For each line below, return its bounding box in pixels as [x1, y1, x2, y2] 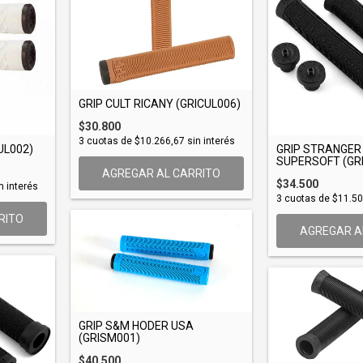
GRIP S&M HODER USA [79, 318, 194, 332]
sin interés [185, 135, 235, 147]
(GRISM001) [79, 331, 140, 344]
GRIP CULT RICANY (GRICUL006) [79, 96, 241, 110]
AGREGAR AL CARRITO [101, 166, 220, 180]
